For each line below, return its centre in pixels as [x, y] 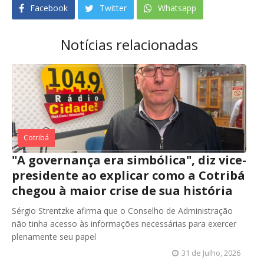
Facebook [48, 8]
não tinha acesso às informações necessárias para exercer [124, 224]
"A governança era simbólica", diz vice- [129, 160]
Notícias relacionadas [129, 45]
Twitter [112, 8]
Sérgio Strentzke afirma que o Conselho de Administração [122, 211]
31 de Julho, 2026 [211, 253]
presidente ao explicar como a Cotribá [128, 176]
